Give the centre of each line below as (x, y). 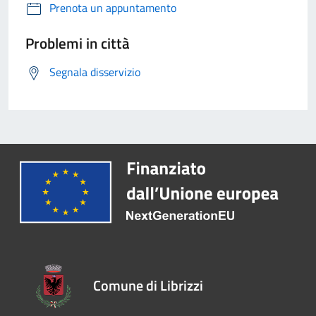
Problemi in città (78, 43)
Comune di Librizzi (148, 285)
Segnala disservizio (95, 72)
